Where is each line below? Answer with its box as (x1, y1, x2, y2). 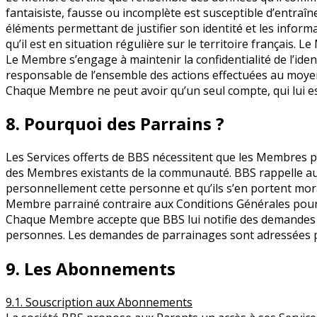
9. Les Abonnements (6, 257, 175, 281)
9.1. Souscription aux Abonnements (6, 294, 192, 311)
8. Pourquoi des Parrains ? (6, 112, 224, 136)
